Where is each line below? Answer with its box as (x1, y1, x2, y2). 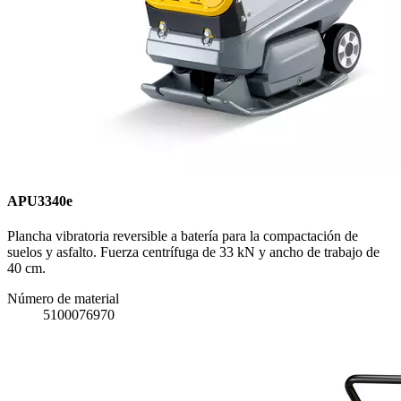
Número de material (7, 290, 119, 306)
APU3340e (7, 192, 73, 209)
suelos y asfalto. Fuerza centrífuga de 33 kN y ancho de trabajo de (7, 243, 380, 260)
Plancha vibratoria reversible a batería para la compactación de (7, 227, 358, 243)
